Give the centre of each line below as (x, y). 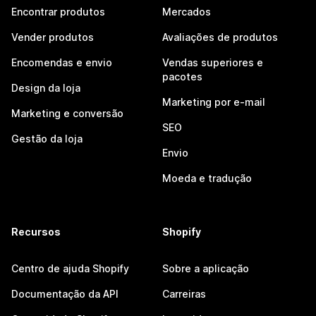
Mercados (187, 12)
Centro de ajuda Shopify (70, 268)
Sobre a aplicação (206, 268)
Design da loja (46, 88)
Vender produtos (53, 37)
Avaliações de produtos (220, 37)
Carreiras (184, 294)
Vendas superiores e (213, 62)
